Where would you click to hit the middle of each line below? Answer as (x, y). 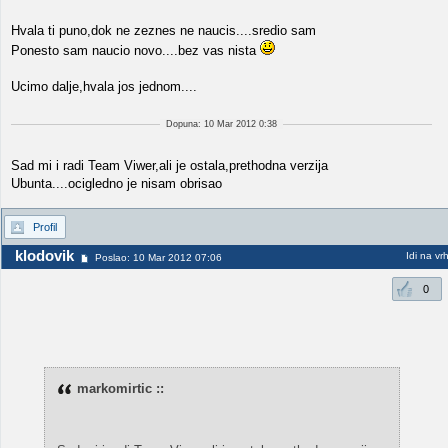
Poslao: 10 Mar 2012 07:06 (158, 257)
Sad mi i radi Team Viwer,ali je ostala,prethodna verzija (169, 165)
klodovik (44, 255)
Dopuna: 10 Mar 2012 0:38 (221, 124)
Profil (45, 227)
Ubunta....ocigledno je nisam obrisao (116, 183)
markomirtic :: (120, 388)
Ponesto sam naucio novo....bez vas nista (135, 50)
